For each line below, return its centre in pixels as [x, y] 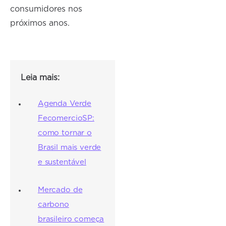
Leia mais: [40, 78]
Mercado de [60, 190]
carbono [53, 205]
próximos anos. [40, 23]
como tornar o [65, 133]
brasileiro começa [71, 219]
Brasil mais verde [69, 148]
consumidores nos [46, 9]
